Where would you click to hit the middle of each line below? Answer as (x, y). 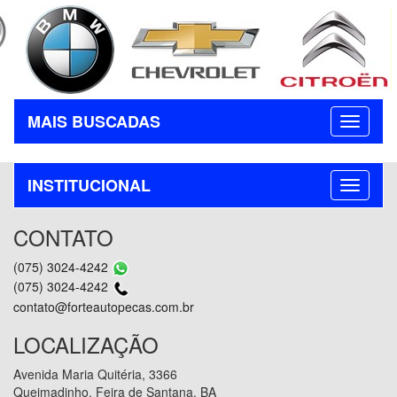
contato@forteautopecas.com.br (104, 306)
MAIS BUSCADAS (94, 121)
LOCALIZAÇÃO (86, 344)
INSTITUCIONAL (89, 185)
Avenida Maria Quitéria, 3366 (95, 374)
